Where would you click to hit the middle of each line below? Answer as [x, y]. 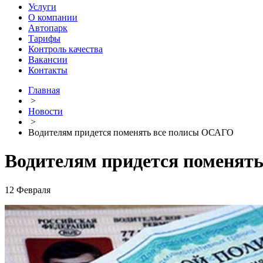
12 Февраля [28, 190]
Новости [45, 111]
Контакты [48, 70]
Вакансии [48, 60]
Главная [44, 90]
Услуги [42, 7]
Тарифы [44, 38]
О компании [53, 17]
